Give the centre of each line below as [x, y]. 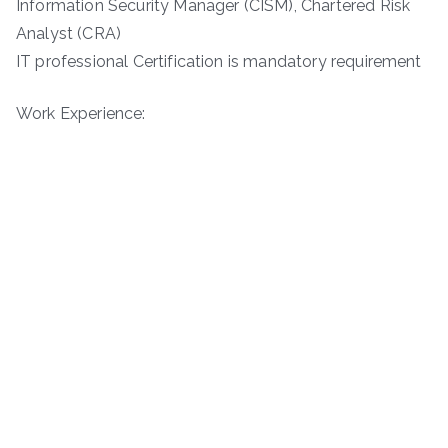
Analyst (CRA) [69, 33]
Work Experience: [81, 113]
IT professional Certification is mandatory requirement [219, 61]
